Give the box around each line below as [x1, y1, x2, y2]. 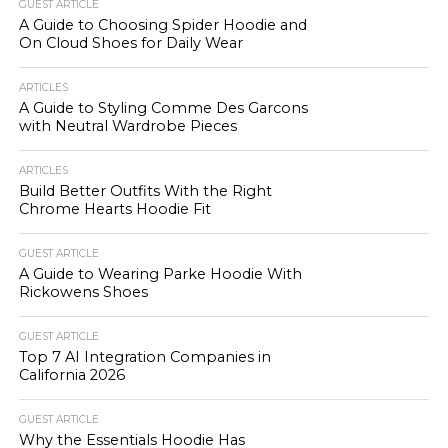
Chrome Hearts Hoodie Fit [18, 200, 211, 218]
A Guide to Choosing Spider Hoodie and [18, 16, 307, 34]
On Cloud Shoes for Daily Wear [18, 34, 243, 52]
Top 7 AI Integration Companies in [18, 348, 271, 366]
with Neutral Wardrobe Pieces [18, 117, 237, 135]
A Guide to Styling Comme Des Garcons [18, 99, 308, 117]
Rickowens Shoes [18, 283, 148, 301]
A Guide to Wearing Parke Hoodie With [18, 265, 302, 283]
